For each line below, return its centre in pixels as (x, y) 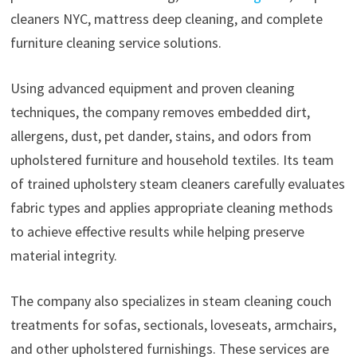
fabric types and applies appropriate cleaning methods (171, 208)
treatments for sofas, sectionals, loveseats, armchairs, (173, 325)
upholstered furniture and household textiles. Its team (172, 160)
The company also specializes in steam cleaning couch (171, 301)
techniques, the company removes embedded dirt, (160, 112)
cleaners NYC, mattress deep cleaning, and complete (166, 19)
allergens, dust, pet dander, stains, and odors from (161, 136)
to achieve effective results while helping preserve (157, 232)
